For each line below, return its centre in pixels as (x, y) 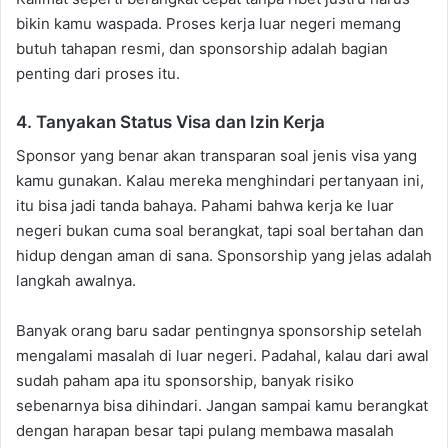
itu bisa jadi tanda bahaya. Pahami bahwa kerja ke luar (205, 205)
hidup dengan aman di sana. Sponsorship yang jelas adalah (224, 255)
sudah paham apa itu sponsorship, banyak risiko (185, 380)
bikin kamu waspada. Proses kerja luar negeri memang (208, 24)
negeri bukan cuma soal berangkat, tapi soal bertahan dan (220, 230)
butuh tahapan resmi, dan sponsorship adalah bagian (202, 49)
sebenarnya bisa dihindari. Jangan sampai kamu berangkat (222, 405)
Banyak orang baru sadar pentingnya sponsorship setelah (219, 330)
